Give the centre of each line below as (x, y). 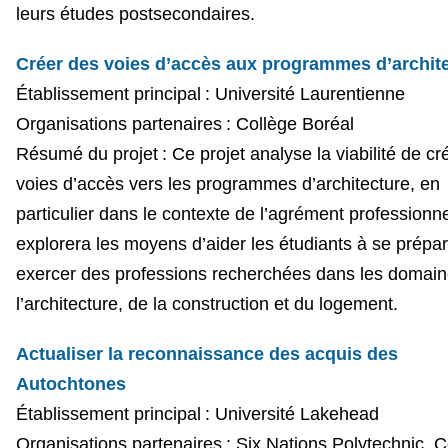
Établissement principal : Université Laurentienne (210, 93)
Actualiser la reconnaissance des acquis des (206, 353)
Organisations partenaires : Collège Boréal (184, 123)
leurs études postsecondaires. (135, 13)
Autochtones (70, 383)
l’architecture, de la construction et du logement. (206, 303)
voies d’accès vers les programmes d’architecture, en (227, 183)
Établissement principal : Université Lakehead (197, 413)
